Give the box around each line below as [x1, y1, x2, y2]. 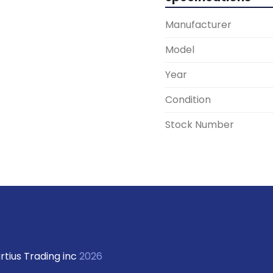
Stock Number [165, 118, 234, 132]
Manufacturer [165, 18, 232, 32]
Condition [165, 93, 211, 107]
